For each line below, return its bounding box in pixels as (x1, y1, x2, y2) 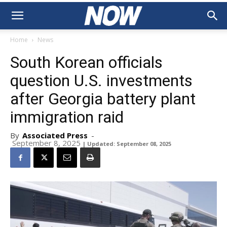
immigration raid (10, 107, 124, 127)
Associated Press (22, 130, 88, 140)
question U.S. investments (10, 71, 193, 90)
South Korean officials (10, 53, 163, 72)
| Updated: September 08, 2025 (83, 140, 171, 147)
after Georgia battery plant (10, 89, 196, 108)
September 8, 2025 (12, 138, 81, 148)
